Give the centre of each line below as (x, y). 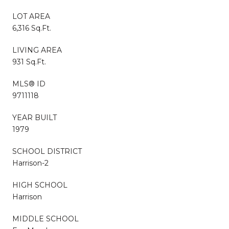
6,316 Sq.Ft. (32, 28)
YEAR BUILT (35, 117)
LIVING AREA (37, 50)
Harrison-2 (30, 163)
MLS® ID (29, 84)
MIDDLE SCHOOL (45, 219)
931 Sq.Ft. (29, 62)
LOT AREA (31, 16)
